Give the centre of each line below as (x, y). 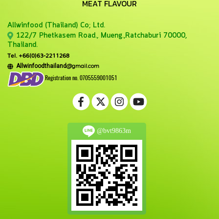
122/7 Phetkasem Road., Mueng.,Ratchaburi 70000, (101, 35)
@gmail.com (83, 66)
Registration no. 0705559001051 (81, 77)
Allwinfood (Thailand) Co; (50, 25)
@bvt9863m (113, 131)
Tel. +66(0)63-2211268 (38, 55)
